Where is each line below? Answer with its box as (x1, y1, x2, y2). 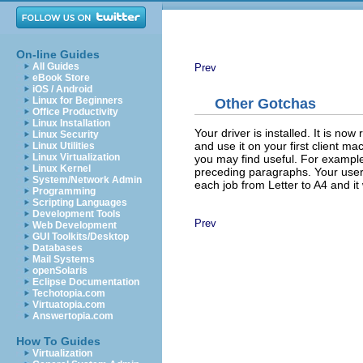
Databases (32, 242, 83, 254)
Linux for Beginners (32, 95, 123, 106)
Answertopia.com (32, 310, 113, 322)
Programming (32, 186, 96, 197)
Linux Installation (32, 117, 110, 129)
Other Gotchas (215, 95, 316, 112)
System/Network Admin (32, 174, 142, 186)
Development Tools (32, 208, 121, 220)
